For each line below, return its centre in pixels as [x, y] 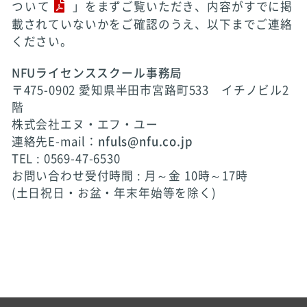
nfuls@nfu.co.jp [146, 142]
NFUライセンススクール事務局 [97, 73]
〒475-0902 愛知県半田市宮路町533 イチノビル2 [150, 90]
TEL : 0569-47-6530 [66, 159]
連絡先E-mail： [55, 142]
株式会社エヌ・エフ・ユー [85, 125]
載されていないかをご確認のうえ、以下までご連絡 [152, 24]
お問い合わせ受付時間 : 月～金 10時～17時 [130, 176]
